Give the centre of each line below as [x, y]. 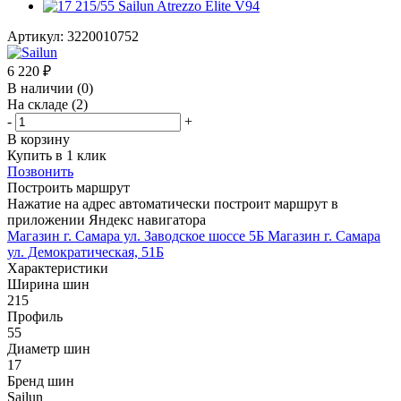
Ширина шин [48, 284]
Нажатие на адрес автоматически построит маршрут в [173, 203]
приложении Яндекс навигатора [107, 219]
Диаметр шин [49, 348]
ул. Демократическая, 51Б [85, 252]
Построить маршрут [68, 187]
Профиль [35, 316]
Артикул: [35, 36]
